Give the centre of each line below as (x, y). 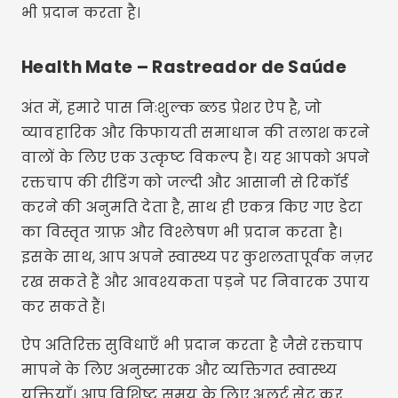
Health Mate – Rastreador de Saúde (184, 67)
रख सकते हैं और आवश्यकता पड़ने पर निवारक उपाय (195, 282)
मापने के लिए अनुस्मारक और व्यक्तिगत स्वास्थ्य (179, 370)
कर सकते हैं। (64, 307)
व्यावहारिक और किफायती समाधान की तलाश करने (196, 133)
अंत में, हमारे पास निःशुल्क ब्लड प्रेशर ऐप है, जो (172, 108)
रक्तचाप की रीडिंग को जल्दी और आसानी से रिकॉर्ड (185, 183)
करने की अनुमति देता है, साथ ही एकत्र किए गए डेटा (192, 207)
